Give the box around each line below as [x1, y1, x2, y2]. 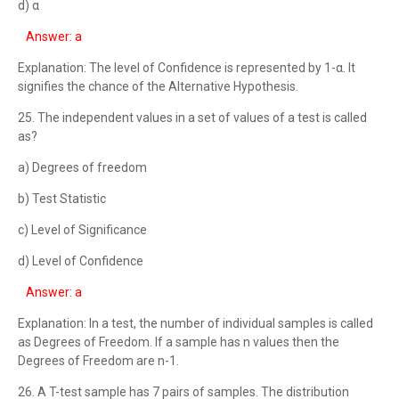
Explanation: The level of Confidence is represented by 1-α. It [18, 61, 355, 75]
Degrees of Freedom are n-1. [18, 354, 179, 368]
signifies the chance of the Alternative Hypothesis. [18, 79, 298, 94]
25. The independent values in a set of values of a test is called [18, 110, 367, 125]
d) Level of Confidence [18, 254, 143, 268]
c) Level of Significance [18, 223, 147, 237]
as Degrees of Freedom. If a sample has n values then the [18, 335, 339, 349]
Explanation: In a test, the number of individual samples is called [18, 316, 373, 330]
